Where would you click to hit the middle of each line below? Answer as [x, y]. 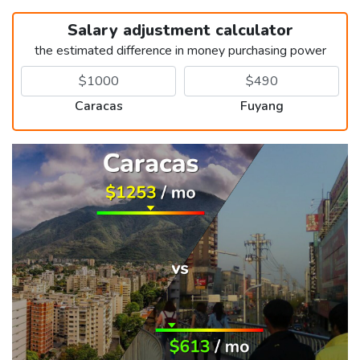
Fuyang [262, 106]
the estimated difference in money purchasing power [180, 50]
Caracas [98, 106]
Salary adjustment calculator [180, 30]
